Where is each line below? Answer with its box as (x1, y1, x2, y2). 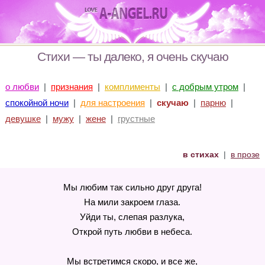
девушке (5, 114, 41, 124)
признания (50, 82, 93, 92)
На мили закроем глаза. (84, 197, 181, 207)
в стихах (183, 150, 219, 159)
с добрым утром (172, 82, 238, 92)
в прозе (231, 150, 260, 159)
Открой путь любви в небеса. (72, 227, 193, 237)
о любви (5, 82, 39, 92)
